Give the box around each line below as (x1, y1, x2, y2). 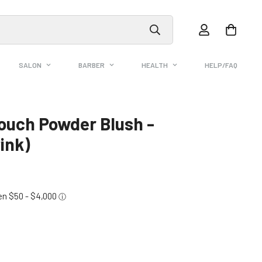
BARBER (78, 61, 105, 70)
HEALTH (141, 61, 168, 70)
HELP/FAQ (204, 61, 237, 70)
